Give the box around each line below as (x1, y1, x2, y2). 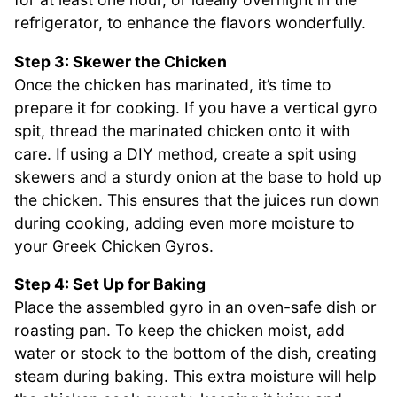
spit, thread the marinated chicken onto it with (14, 121, 350, 140)
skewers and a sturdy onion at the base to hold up (14, 167, 382, 186)
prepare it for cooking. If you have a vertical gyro (14, 97, 378, 117)
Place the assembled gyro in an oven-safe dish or (14, 298, 377, 317)
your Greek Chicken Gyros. (14, 236, 214, 255)
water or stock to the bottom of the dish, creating (14, 344, 377, 363)
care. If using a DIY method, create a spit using (14, 144, 357, 163)
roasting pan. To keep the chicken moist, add (14, 321, 345, 340)
